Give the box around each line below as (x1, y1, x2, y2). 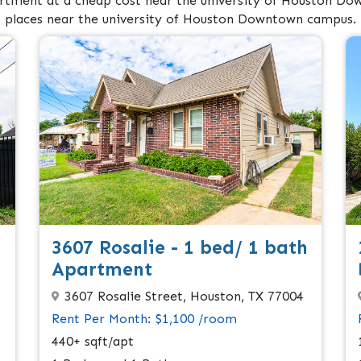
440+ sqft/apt (52, 333, 134, 349)
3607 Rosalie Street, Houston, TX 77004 (64, 288, 304, 304)
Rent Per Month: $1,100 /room (52, 310, 237, 326)
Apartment (52, 257, 152, 280)
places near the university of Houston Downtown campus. (5, 11, 356, 27)
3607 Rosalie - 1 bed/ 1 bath (52, 235, 308, 259)
